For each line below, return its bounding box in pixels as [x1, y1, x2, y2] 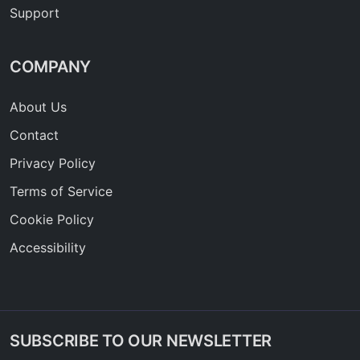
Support [10, 5, 59, 22]
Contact [10, 127, 59, 144]
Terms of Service [10, 183, 112, 200]
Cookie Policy [10, 211, 94, 228]
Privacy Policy [10, 155, 96, 172]
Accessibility [10, 239, 86, 256]
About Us [10, 99, 67, 116]
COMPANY [10, 57, 91, 77]
